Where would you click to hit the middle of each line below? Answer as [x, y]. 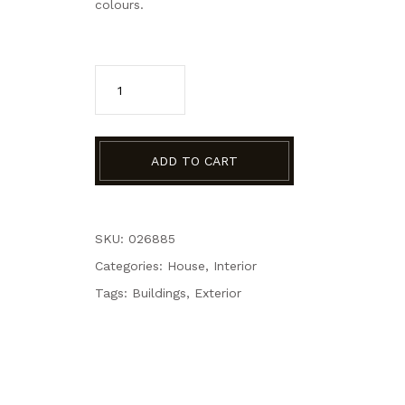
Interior [235, 266]
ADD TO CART [194, 161]
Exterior [218, 293]
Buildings [159, 293]
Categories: [131, 266]
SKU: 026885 [135, 239]
